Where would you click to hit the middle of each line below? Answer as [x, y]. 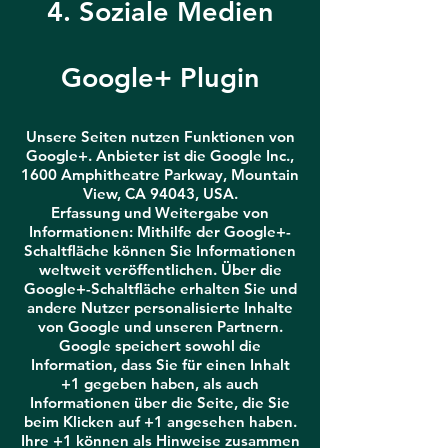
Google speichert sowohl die [160, 345]
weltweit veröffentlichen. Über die [160, 269]
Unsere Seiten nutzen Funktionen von [160, 136]
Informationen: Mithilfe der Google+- [160, 231]
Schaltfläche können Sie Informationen [160, 250]
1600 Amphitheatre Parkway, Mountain [160, 174]
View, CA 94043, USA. [160, 193]
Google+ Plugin [160, 77]
